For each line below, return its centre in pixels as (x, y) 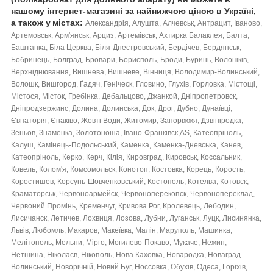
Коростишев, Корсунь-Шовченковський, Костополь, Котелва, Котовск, (130, 181)
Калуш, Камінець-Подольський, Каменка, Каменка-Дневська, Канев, (127, 145)
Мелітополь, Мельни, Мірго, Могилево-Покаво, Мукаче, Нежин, (119, 242)
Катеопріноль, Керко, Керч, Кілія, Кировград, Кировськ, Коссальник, (126, 157)
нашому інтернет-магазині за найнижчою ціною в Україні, (133, 11)
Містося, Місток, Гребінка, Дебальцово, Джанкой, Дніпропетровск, (124, 96)
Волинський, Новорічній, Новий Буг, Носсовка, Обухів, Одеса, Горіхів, (129, 267)
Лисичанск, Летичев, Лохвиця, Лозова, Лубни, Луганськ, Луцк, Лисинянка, (136, 218)
